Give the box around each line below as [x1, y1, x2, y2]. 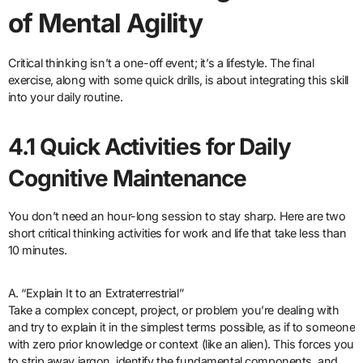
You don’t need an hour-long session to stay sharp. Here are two [7, 209, 346, 224]
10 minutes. [7, 243, 67, 258]
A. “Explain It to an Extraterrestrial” [7, 286, 184, 301]
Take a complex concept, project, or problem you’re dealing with [7, 303, 340, 318]
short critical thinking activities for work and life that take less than [7, 226, 347, 241]
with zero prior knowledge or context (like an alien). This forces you [7, 337, 354, 352]
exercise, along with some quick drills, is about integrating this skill [7, 73, 348, 88]
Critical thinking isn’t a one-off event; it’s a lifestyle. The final [7, 56, 314, 70]
